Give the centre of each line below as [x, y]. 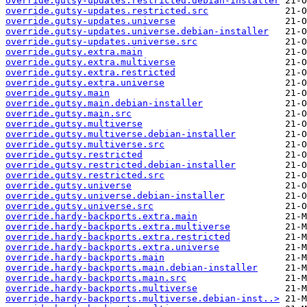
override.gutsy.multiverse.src [85, 145]
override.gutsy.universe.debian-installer [115, 196]
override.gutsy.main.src [69, 114]
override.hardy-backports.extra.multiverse [118, 227]
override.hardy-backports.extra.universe [112, 247]
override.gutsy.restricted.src [85, 175]
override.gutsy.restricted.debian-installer [121, 165]
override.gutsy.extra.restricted [90, 73]
